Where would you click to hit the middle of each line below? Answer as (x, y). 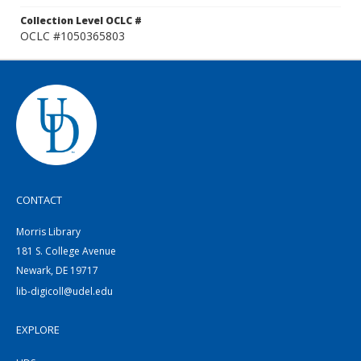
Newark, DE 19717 (57, 270)
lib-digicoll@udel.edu (64, 291)
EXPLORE (38, 330)
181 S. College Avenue (66, 251)
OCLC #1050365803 (73, 36)
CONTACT (39, 200)
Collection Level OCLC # (81, 21)
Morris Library (48, 232)
